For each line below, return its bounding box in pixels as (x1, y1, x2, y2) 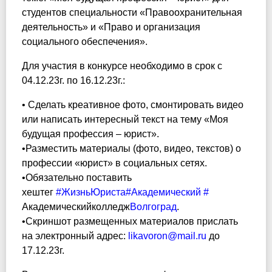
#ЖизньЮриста (56, 187, 126, 197)
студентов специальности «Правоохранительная (22, 7, 242, 18)
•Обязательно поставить (22, 172, 132, 183)
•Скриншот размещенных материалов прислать (22, 216, 238, 226)
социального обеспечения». (22, 36, 148, 47)
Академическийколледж (22, 202, 130, 212)
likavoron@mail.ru (128, 231, 206, 241)
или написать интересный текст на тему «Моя (22, 114, 228, 124)
